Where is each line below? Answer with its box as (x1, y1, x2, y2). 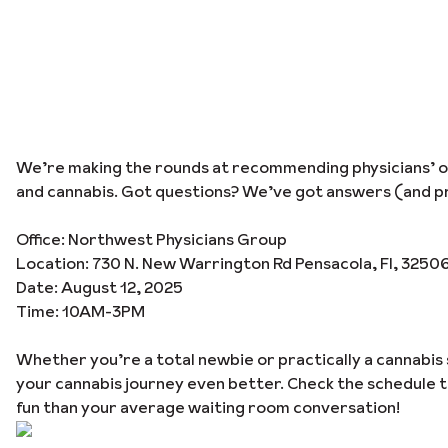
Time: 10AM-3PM (16, 300, 145, 322)
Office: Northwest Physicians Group (16, 228, 287, 250)
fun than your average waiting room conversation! (16, 396, 400, 418)
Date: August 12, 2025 (16, 276, 183, 298)
